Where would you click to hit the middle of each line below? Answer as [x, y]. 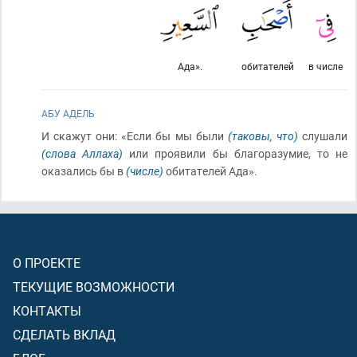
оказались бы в [84, 171]
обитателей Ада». [210, 171]
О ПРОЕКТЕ [47, 263]
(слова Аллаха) [82, 153]
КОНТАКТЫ [47, 310]
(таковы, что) [263, 136]
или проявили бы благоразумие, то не [235, 153]
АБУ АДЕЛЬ [68, 113]
